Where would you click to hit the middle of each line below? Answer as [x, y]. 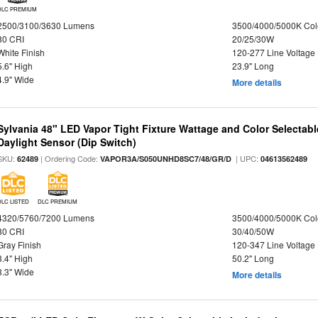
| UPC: [246, 158]
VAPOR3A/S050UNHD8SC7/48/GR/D [166, 159]
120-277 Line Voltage [273, 52]
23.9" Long [253, 66]
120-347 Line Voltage [273, 245]
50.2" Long [253, 258]
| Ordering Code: [70, 158]
